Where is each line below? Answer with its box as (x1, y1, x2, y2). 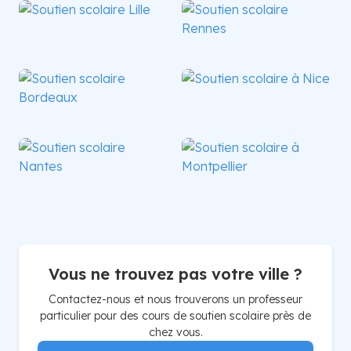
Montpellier (194, 195, 251, 207)
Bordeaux (31, 126, 78, 138)
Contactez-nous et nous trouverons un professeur (49, 291, 302, 306)
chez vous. (148, 324, 203, 339)
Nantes (31, 195, 67, 207)
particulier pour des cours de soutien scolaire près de (40, 308, 311, 323)
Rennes (194, 57, 231, 69)
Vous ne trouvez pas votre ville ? (49, 263, 302, 284)
